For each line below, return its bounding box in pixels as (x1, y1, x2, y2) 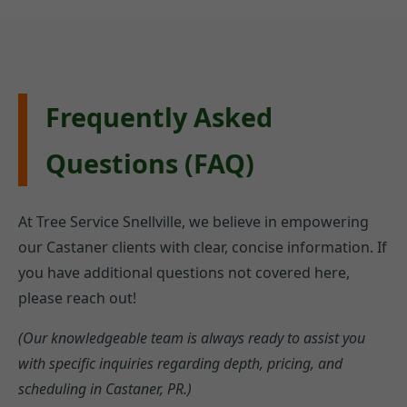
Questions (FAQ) (45, 144, 254, 181)
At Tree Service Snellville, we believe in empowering (18, 211, 369, 232)
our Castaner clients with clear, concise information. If (18, 236, 387, 257)
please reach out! (18, 287, 136, 308)
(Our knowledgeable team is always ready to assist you (18, 327, 365, 348)
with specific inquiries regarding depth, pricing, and (18, 352, 342, 373)
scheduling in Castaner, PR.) (18, 378, 192, 399)
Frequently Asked (45, 98, 273, 134)
